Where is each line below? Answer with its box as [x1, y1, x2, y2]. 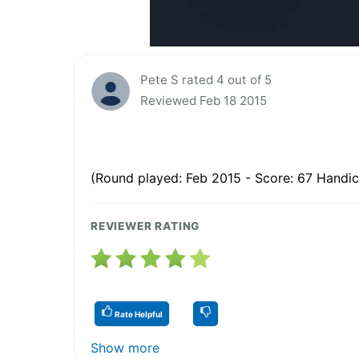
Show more [91, 340, 159, 357]
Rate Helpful [113, 309, 163, 320]
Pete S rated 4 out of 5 [140, 72, 272, 88]
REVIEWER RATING [91, 220, 200, 233]
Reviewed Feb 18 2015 [140, 93, 267, 109]
